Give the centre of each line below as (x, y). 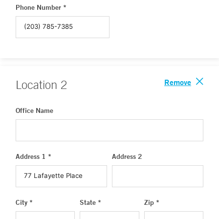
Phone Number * (41, 7)
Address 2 (127, 156)
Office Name (34, 110)
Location (38, 85)
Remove (178, 82)
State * (91, 202)
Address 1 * (33, 156)
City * (24, 202)
